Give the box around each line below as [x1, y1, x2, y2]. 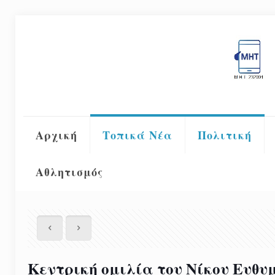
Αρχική [35, 126, 77, 143]
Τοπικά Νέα [102, 126, 172, 143]
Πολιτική [197, 126, 252, 143]
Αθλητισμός [35, 163, 103, 180]
